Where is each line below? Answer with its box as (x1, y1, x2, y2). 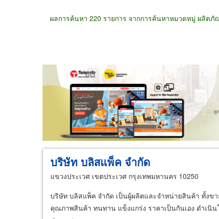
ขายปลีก (100, 80, 126, 90)
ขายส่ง (63, 80, 84, 90)
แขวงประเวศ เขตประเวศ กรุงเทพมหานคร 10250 (50, 171, 198, 181)
